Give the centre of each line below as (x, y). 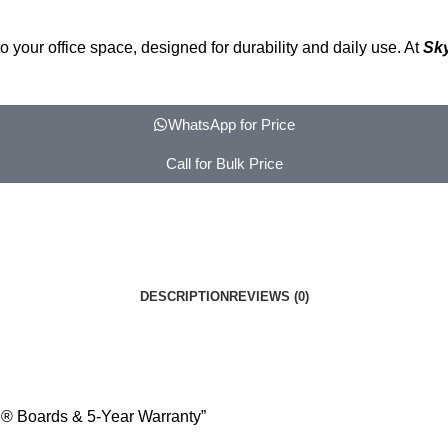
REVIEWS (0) (268, 296)
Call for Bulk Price (224, 163)
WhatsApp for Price (231, 124)
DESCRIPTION (184, 296)
